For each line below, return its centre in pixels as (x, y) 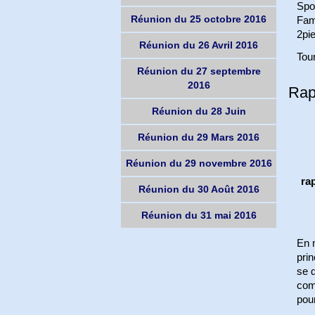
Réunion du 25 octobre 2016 (199, 19)
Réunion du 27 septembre (199, 71)
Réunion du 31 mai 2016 (199, 216)
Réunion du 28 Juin (199, 111)
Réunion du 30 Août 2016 (199, 189)
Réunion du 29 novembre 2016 (199, 163)
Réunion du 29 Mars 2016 (199, 137)
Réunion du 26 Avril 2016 (199, 45)
